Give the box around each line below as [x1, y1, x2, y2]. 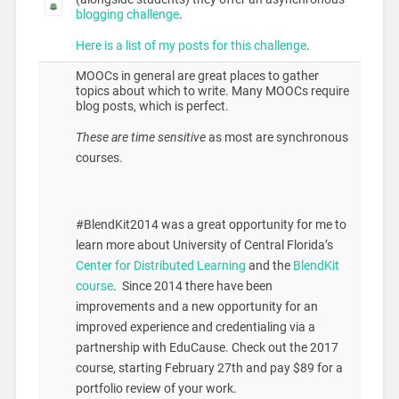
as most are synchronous [205, 129, 348, 145]
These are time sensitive [75, 129, 206, 145]
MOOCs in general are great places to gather [75, 69, 319, 85]
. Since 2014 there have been [112, 278, 273, 294]
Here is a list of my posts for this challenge [75, 37, 306, 53]
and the [245, 257, 293, 273]
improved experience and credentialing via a [75, 319, 315, 335]
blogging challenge [75, 7, 179, 23]
